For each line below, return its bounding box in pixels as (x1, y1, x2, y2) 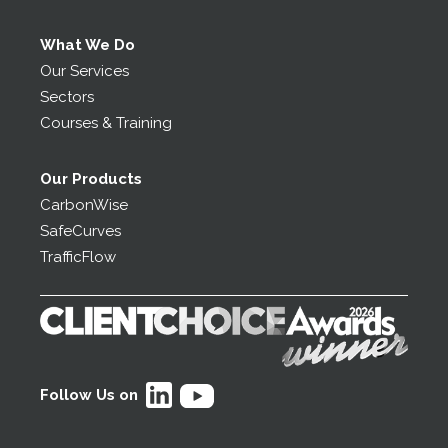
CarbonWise (40, 196, 128, 215)
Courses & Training (40, 114, 172, 133)
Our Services (40, 62, 129, 81)
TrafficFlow (40, 248, 116, 267)
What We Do (40, 36, 135, 55)
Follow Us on (40, 385, 146, 404)
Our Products (40, 170, 142, 189)
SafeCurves (40, 222, 121, 241)
